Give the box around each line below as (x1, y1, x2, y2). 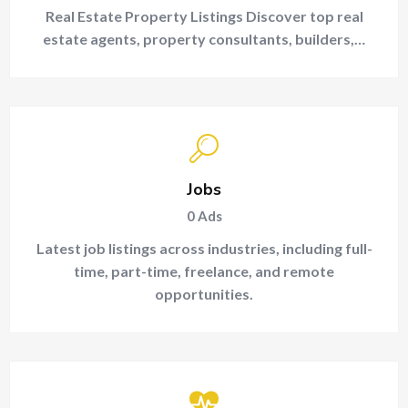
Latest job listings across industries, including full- (36, 240, 372, 257)
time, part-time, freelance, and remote (74, 262, 334, 280)
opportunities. (155, 285, 253, 302)
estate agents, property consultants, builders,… (43, 30, 365, 47)
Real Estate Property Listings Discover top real (45, 7, 363, 25)
